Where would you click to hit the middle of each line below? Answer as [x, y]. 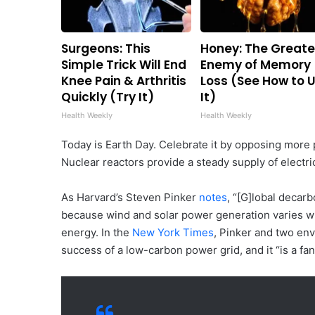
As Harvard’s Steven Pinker [130, 197]
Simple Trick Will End [124, 64]
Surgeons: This [106, 48]
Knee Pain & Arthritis [124, 81]
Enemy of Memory [256, 64]
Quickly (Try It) [108, 97]
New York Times [173, 232]
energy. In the [97, 232]
